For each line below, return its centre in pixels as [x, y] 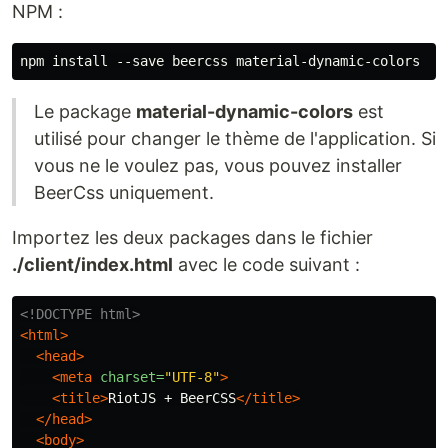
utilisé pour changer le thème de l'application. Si [235, 139]
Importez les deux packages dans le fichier [192, 238]
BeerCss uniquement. [124, 193]
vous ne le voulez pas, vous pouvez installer [218, 166]
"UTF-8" [192, 377]
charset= [132, 377]
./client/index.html [92, 265]
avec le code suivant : [266, 265]
